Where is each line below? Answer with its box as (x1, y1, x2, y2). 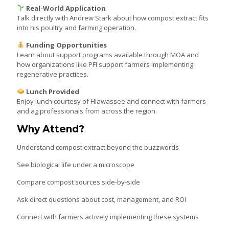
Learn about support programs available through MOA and (17, 50, 199, 60)
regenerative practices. (17, 70, 88, 79)
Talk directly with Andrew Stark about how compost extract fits (17, 13, 209, 23)
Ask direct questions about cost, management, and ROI (17, 195, 186, 204)
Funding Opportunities (26, 40, 107, 50)
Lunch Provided (26, 87, 79, 97)
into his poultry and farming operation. (17, 23, 136, 33)
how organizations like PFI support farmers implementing (17, 60, 193, 70)
